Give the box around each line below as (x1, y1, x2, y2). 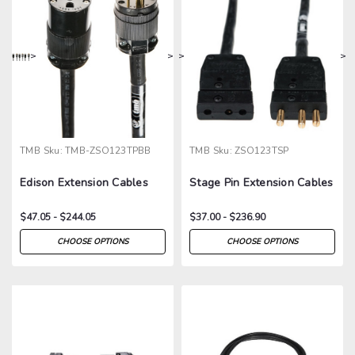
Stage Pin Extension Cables (189, 174, 334, 190)
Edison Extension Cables (20, 174, 148, 190)
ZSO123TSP (235, 143, 289, 157)
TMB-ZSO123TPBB (65, 143, 151, 157)
